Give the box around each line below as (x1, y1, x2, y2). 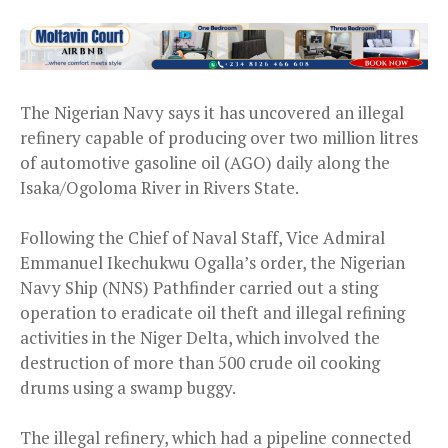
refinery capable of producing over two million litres (20, 125, 418, 149)
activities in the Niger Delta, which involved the (20, 325, 380, 349)
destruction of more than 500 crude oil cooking (20, 350, 380, 374)
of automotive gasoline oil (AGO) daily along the (20, 150, 390, 174)
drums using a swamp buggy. (20, 375, 236, 399)
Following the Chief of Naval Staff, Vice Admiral (20, 225, 385, 249)
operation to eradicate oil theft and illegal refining (20, 300, 405, 324)
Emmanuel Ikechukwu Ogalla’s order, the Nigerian (20, 250, 405, 274)
